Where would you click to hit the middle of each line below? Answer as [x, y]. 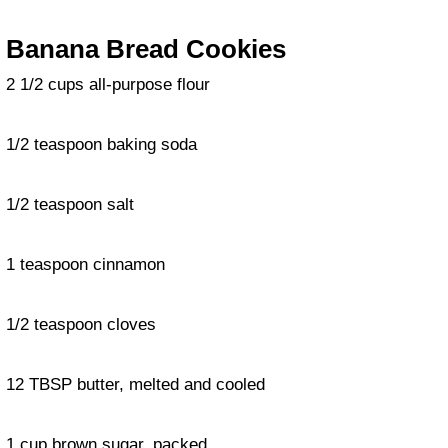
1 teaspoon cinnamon [85, 265]
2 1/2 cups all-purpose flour [108, 85]
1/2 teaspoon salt [70, 205]
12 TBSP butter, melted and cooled [135, 385]
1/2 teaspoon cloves [81, 325]
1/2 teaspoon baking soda [101, 145]
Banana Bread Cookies [146, 49]
